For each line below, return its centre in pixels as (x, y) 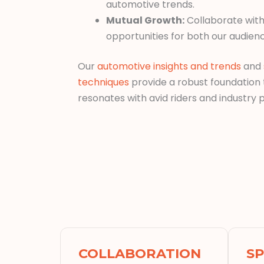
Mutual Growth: (145, 20)
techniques (103, 82)
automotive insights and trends (169, 66)
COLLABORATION (140, 253)
